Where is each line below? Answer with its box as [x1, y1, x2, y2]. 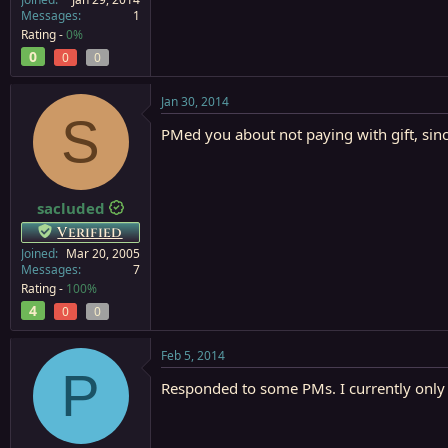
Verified [57, 222, 123, 242]
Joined [21, 244, 55, 262]
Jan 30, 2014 [161, 93, 229, 110]
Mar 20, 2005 [66, 244, 140, 262]
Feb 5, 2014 [161, 346, 225, 364]
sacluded [37, 197, 105, 218]
